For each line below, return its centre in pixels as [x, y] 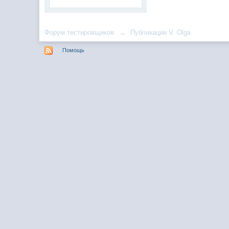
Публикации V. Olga [161, 32]
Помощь [74, 50]
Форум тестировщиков [79, 32]
